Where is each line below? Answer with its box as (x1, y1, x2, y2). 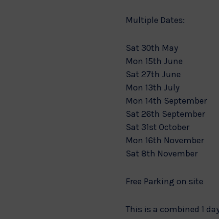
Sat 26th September (126, 109, 205, 119)
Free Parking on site (126, 176, 203, 187)
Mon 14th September (126, 95, 207, 106)
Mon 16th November (126, 135, 204, 146)
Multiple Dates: (126, 15, 185, 25)
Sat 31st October (126, 122, 189, 132)
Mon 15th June (126, 56, 183, 66)
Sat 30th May (126, 43, 178, 53)
